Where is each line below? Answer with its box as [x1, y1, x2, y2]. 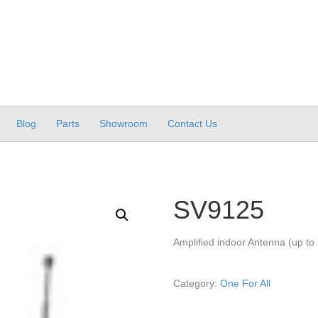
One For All [220, 277, 271, 289]
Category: [173, 277, 221, 289]
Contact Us [168, 118, 217, 129]
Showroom [99, 118, 148, 129]
